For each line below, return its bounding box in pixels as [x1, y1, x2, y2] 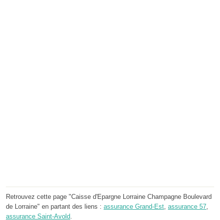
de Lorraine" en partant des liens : [6, 202, 104, 210]
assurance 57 [168, 202, 206, 210]
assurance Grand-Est [104, 202, 164, 210]
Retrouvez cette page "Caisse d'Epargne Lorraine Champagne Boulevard [6, 192, 212, 200]
